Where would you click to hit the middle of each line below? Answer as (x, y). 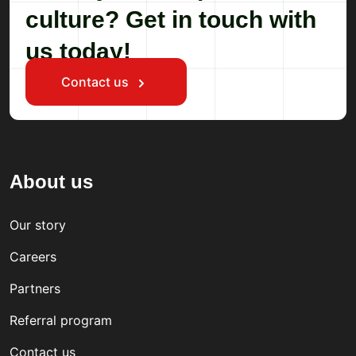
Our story (38, 225)
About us (51, 182)
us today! (78, 52)
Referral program (61, 321)
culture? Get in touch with (171, 20)
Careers (33, 257)
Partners (35, 289)
